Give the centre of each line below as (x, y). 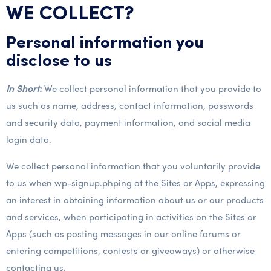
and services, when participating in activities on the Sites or (131, 217)
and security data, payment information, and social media (128, 122)
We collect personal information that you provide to (152, 88)
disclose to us (59, 62)
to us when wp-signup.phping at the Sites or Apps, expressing (135, 183)
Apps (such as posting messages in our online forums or (123, 233)
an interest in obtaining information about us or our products (135, 200)
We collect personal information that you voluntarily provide (133, 166)
